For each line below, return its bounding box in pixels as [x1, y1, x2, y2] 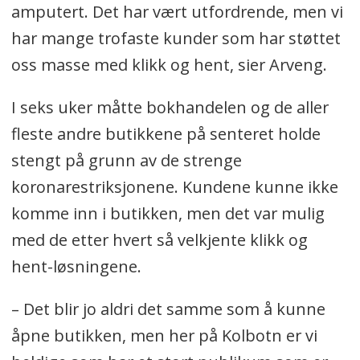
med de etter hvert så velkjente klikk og [10, 229, 308, 251]
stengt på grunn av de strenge [10, 149, 242, 171]
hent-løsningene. [10, 256, 141, 277]
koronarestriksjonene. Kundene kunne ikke [10, 176, 338, 198]
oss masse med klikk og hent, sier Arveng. [10, 54, 327, 76]
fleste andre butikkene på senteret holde [10, 123, 321, 145]
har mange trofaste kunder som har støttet [10, 27, 341, 50]
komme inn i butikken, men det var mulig [10, 202, 325, 224]
